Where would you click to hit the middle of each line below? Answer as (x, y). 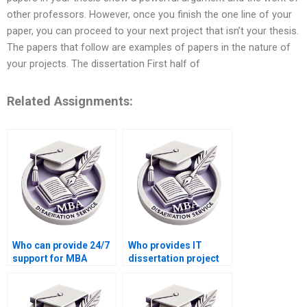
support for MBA (50, 259)
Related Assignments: (70, 101)
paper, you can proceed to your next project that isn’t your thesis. (153, 31)
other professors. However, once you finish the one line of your (149, 15)
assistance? (156, 285)
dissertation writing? (60, 272)
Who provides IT (165, 246)
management (158, 272)
